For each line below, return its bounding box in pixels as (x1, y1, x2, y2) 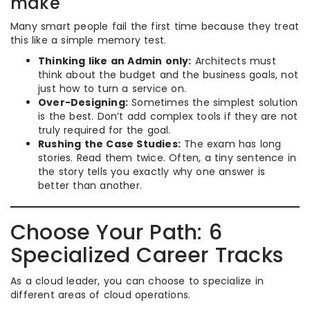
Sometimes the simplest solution (128, 95, 298, 109)
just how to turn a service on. (38, 81, 186, 95)
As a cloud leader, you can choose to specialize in (10, 273, 264, 288)
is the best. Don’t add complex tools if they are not (38, 109, 298, 123)
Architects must (191, 53, 276, 68)
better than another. (38, 178, 142, 192)
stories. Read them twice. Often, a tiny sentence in (38, 150, 297, 165)
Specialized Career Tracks (10, 240, 284, 270)
